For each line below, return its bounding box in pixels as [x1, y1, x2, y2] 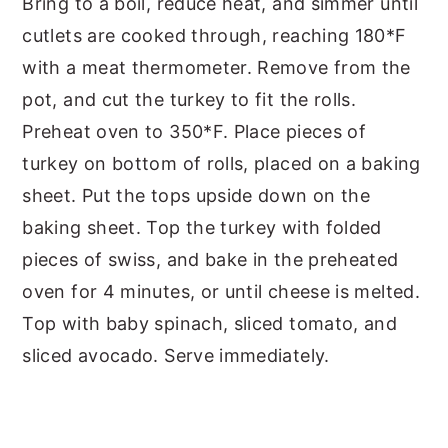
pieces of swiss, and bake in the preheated [22, 249, 399, 271]
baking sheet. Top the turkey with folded [22, 217, 382, 239]
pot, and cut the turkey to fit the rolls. [22, 89, 357, 111]
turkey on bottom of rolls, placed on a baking [22, 153, 421, 175]
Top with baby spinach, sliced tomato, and [22, 313, 398, 335]
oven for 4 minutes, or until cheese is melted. [22, 281, 420, 303]
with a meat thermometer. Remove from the [22, 57, 411, 79]
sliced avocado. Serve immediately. [22, 345, 330, 367]
